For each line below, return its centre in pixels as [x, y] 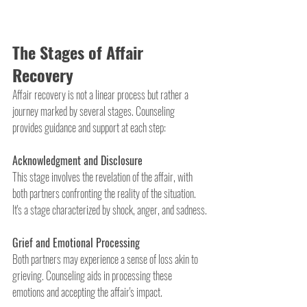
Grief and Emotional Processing [76, 242]
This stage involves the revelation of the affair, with [103, 176]
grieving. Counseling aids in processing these [93, 275]
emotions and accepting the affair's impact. [87, 292]
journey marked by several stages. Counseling [95, 111]
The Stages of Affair [80, 52]
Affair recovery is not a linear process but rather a [101, 94]
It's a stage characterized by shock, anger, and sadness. [110, 209]
